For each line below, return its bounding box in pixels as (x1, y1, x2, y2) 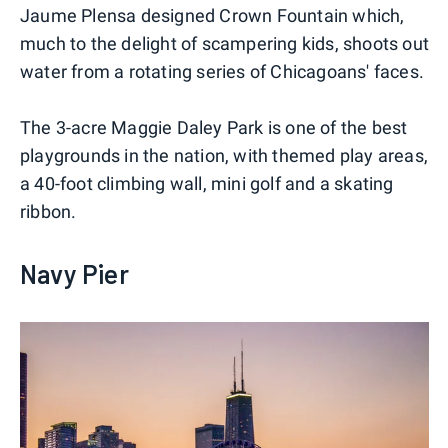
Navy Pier (20, 258, 129, 290)
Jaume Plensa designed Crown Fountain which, (20, 5, 405, 27)
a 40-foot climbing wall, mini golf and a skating (20, 173, 394, 195)
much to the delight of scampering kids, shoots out (20, 33, 430, 55)
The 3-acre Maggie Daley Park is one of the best (20, 117, 408, 139)
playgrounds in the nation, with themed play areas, (20, 145, 429, 167)
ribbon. (20, 201, 77, 223)
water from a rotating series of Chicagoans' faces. (20, 61, 425, 83)
